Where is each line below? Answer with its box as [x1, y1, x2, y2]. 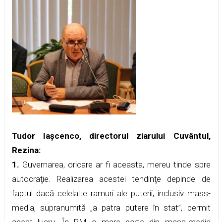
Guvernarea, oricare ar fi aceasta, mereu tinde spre [19, 159, 211, 169]
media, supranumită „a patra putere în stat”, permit [11, 202, 211, 213]
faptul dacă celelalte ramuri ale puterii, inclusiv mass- [11, 188, 211, 198]
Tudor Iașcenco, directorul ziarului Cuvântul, [11, 130, 211, 141]
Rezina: [11, 145, 41, 155]
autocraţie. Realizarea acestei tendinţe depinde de [11, 173, 211, 184]
